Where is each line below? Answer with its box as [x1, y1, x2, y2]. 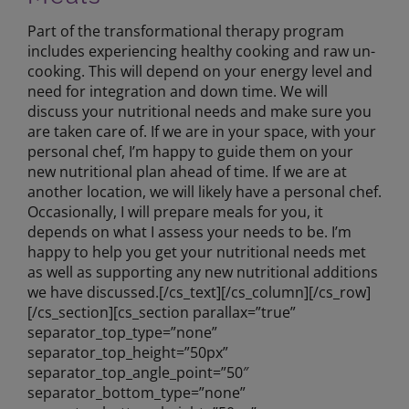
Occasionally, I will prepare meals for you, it [26, 202, 323, 223]
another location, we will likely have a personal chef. [26, 182, 382, 203]
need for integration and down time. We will [26, 81, 328, 102]
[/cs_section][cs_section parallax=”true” [26, 302, 296, 323]
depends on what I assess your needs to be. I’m [26, 222, 351, 243]
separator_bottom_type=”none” [26, 383, 246, 404]
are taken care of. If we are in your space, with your [26, 121, 376, 142]
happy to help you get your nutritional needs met [26, 242, 366, 263]
